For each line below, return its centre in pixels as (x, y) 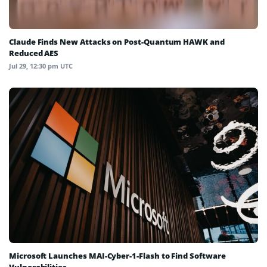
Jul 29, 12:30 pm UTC (41, 66)
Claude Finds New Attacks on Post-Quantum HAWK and (117, 42)
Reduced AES (34, 53)
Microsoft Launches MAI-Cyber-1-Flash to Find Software (117, 256)
